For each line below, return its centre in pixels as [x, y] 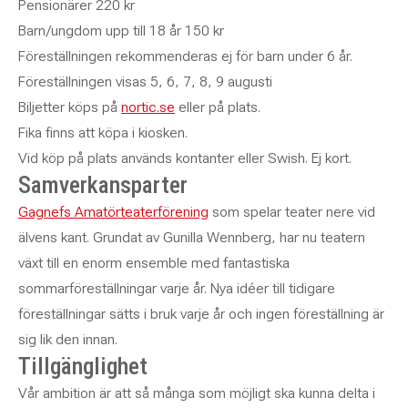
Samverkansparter [103, 185]
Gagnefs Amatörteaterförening [113, 212]
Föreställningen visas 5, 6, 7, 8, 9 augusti [145, 82]
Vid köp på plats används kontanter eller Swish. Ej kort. [185, 158]
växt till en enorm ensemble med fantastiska [154, 263]
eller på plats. [218, 107]
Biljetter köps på [70, 107]
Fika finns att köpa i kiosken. [103, 133]
